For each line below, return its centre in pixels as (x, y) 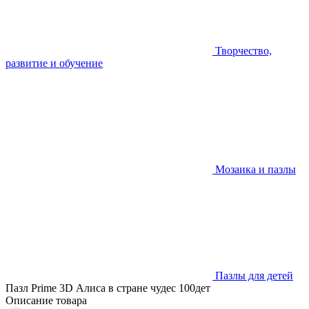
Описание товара (46, 300)
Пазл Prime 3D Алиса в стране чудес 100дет (108, 288)
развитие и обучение (54, 63)
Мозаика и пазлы (256, 169)
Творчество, (243, 51)
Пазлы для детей (254, 276)
